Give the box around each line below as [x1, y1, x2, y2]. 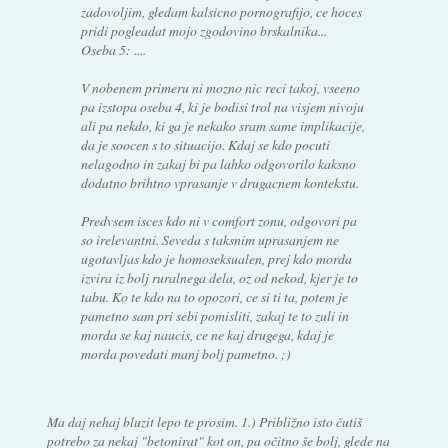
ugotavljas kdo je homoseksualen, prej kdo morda [81, 248, 353, 268]
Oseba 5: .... [81, 39, 147, 59]
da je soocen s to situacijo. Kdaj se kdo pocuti [81, 134, 331, 154]
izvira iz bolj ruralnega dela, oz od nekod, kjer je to [81, 267, 359, 287]
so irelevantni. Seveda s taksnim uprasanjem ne [81, 229, 340, 249]
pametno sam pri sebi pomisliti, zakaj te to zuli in [81, 305, 350, 325]
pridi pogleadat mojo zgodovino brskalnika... [81, 20, 328, 40]
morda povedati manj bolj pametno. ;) [81, 343, 292, 363]
